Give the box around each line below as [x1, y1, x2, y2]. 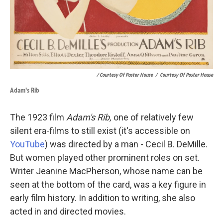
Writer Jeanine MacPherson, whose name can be [10, 166, 203, 177]
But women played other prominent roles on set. [10, 152, 200, 163]
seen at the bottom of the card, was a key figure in [10, 179, 206, 190]
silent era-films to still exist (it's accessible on [10, 125, 190, 136]
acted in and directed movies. [10, 206, 126, 217]
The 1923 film [10, 112, 66, 123]
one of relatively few [113, 112, 194, 123]
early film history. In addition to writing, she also [10, 193, 195, 204]
